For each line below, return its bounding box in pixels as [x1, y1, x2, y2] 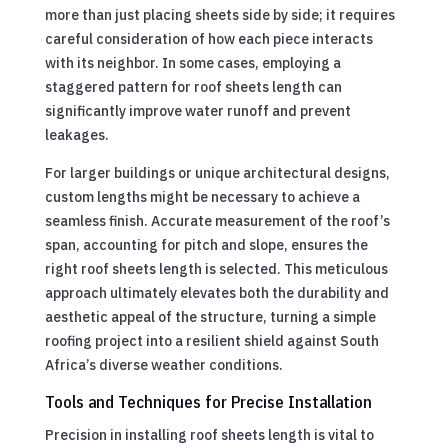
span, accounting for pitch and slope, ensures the [44, 235, 368, 254]
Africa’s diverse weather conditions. [44, 355, 283, 374]
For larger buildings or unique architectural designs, [44, 163, 390, 182]
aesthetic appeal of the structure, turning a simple [44, 307, 376, 326]
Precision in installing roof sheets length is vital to [44, 425, 374, 444]
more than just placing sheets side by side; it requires [44, 5, 395, 24]
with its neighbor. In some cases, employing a [44, 53, 341, 72]
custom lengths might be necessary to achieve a [44, 187, 360, 206]
